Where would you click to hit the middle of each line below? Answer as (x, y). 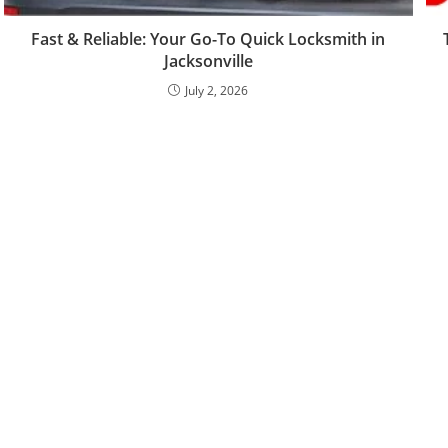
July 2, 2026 (217, 91)
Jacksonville (208, 61)
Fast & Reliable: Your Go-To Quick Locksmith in (208, 39)
